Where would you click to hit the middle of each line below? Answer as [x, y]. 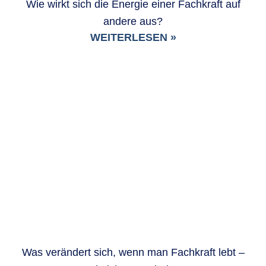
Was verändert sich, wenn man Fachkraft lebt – [133, 252]
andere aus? [133, 21]
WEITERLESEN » [133, 37]
